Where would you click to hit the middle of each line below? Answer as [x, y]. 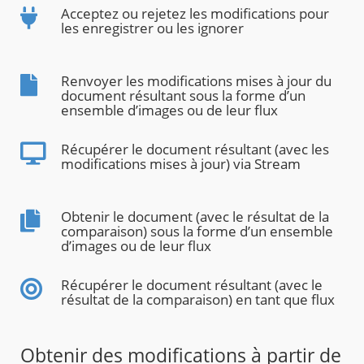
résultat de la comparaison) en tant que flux [198, 300]
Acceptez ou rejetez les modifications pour [195, 14]
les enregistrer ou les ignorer [152, 28]
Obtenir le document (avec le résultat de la [195, 217]
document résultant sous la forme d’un [183, 96]
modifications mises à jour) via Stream [181, 164]
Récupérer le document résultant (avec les [195, 149]
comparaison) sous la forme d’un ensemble [197, 232]
